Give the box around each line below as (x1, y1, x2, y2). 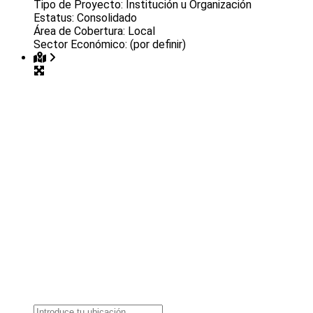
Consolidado (77, 10, 137, 24)
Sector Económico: (34, 37, 130, 51)
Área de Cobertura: (34, 24, 128, 38)
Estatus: (34, 10, 77, 24)
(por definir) (130, 37, 186, 51)
